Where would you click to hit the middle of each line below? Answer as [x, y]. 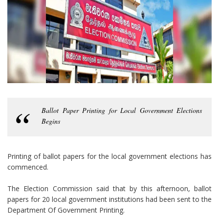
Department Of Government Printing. [66, 210]
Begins [51, 121]
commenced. [28, 167]
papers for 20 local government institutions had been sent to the [109, 199]
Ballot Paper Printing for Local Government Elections [122, 110]
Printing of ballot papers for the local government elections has [109, 156]
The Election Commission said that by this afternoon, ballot [109, 189]
